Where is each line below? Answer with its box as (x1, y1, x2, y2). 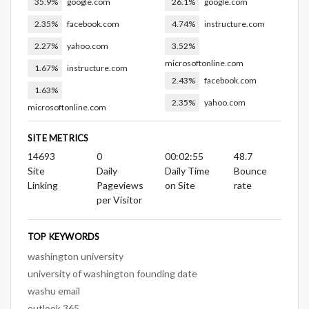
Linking (28, 179, 58, 191)
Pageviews (96, 179, 143, 191)
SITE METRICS (28, 132, 89, 143)
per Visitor (96, 193, 142, 206)
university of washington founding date (28, 267, 197, 279)
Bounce (233, 164, 267, 177)
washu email (28, 284, 80, 297)
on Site (165, 179, 195, 191)
